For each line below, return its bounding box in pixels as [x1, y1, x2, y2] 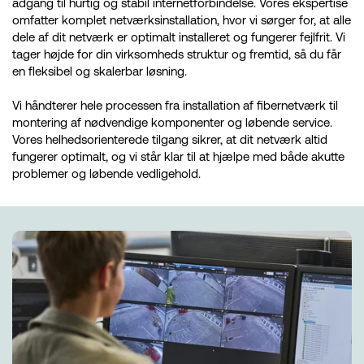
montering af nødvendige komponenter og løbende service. [12, 115, 332, 130]
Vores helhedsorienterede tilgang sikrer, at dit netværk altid [12, 132, 327, 147]
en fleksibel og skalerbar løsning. [12, 64, 187, 79]
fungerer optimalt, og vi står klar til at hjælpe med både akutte [12, 149, 344, 164]
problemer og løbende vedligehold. [12, 167, 201, 181]
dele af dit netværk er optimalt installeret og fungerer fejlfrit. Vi [12, 30, 345, 45]
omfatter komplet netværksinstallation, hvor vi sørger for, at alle [12, 13, 351, 28]
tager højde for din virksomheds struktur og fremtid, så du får [12, 47, 341, 62]
